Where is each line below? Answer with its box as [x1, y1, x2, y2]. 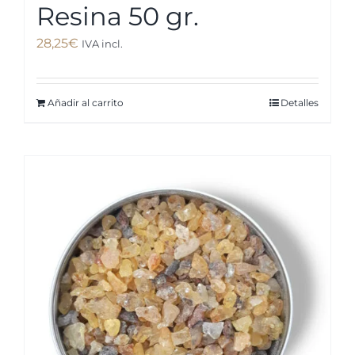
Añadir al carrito [47, 97, 124, 109]
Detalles [281, 97, 319, 109]
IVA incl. [81, 37, 123, 51]
